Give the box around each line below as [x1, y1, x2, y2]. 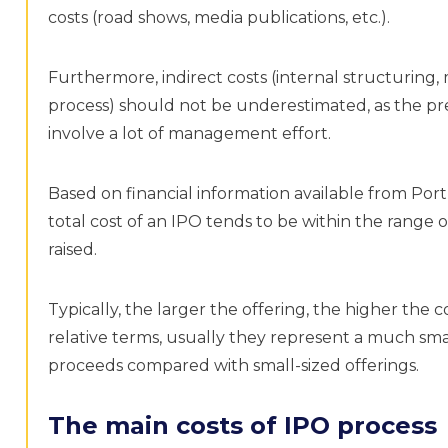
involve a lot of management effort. [48, 124, 332, 143]
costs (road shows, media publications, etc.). [48, 8, 391, 27]
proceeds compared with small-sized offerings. [48, 356, 420, 375]
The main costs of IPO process [48, 411, 438, 440]
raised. [48, 240, 98, 259]
